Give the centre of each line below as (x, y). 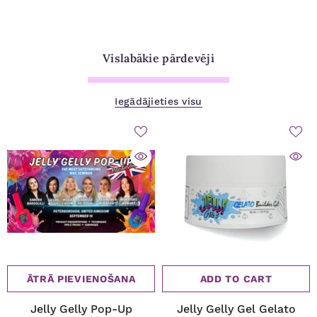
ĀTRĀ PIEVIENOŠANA (81, 279)
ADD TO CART (236, 279)
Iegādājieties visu (158, 102)
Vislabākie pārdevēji (158, 58)
